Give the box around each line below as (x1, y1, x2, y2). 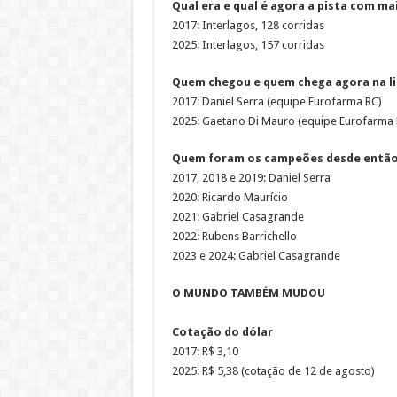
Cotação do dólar (171, 324, 276, 339)
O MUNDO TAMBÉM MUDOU (171, 285, 325, 300)
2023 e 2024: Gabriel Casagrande (171, 248, 340, 262)
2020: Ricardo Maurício (171, 190, 288, 204)
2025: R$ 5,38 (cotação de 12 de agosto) (171, 363, 375, 378)
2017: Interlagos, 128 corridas (171, 18, 324, 32)
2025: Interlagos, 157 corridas (171, 37, 324, 51)
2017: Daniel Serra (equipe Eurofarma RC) (171, 94, 382, 108)
